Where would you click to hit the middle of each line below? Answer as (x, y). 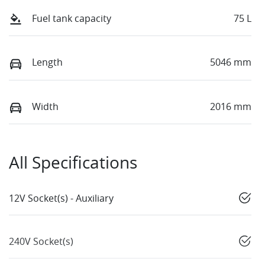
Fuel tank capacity (72, 19)
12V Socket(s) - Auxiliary (61, 198)
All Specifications (73, 162)
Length (47, 62)
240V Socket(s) (41, 241)
